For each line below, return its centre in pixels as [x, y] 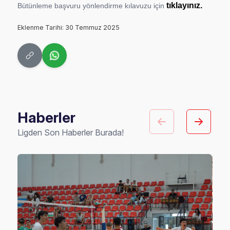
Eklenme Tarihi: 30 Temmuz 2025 [69, 27]
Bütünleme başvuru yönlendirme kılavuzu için [92, 5]
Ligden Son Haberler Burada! [71, 132]
